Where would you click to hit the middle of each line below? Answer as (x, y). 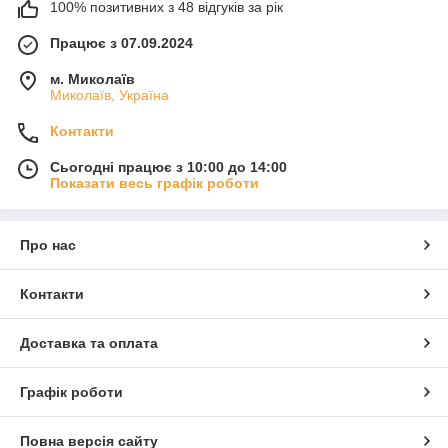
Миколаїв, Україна (109, 94)
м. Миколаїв (92, 78)
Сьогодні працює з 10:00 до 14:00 (168, 166)
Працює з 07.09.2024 (121, 42)
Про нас (48, 244)
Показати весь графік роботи (154, 182)
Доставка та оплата (89, 342)
